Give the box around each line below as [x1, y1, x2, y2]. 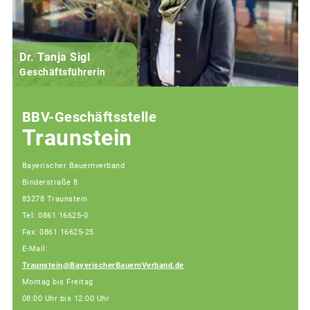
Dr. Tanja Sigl [19, 50, 90, 64]
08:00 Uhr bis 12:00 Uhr [21, 294, 109, 304]
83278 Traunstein [21, 194, 88, 204]
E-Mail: [21, 244, 48, 254]
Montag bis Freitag [21, 277, 93, 287]
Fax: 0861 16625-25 [21, 228, 94, 237]
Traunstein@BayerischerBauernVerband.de [21, 261, 184, 271]
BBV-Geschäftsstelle [21, 108, 156, 125]
